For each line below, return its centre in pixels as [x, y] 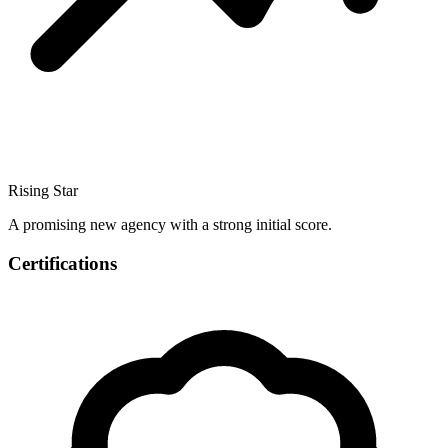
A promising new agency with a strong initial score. [170, 225]
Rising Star [43, 191]
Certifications [62, 263]
